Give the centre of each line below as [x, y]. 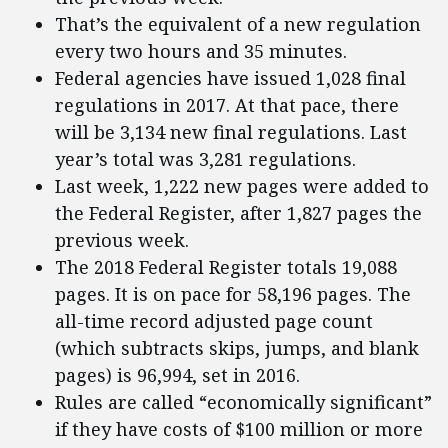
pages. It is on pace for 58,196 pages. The [233, 294]
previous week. [122, 240]
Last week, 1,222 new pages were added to [242, 186]
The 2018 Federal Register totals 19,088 [226, 267]
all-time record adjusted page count [214, 321]
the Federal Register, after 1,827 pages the [238, 213]
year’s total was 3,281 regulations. [205, 159]
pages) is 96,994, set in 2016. [177, 375]
